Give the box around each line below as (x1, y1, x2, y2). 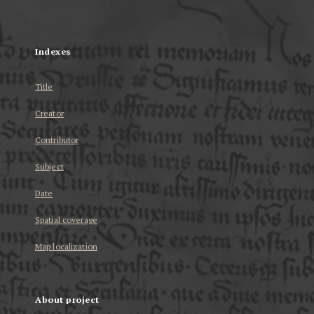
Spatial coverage (35, 214, 97, 226)
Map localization (35, 241, 97, 252)
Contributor (35, 135, 79, 146)
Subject (35, 161, 64, 172)
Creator (35, 108, 64, 119)
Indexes (35, 46, 71, 58)
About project (35, 294, 100, 306)
